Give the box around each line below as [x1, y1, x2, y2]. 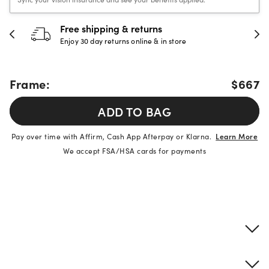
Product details [10, 185, 98, 202]
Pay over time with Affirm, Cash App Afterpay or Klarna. [11, 131, 216, 141]
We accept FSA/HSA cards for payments [63, 145, 206, 156]
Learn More [216, 131, 258, 141]
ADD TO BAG [98, 103, 171, 119]
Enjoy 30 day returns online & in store [60, 35, 187, 46]
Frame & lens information [10, 222, 129, 235]
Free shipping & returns [60, 22, 162, 35]
